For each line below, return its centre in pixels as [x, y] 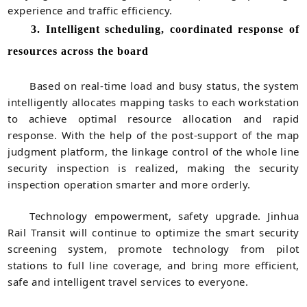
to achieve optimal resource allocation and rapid [153, 118]
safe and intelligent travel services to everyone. [128, 281]
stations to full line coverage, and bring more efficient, [153, 265]
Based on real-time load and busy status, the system [164, 85]
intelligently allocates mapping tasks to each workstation [153, 102]
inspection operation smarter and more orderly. [129, 184]
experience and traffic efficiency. [90, 10]
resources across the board [78, 51]
